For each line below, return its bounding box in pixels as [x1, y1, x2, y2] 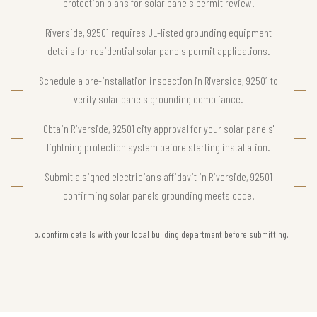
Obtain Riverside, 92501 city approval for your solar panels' [43, 122, 274, 136]
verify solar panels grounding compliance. [74, 92, 243, 106]
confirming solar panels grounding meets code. [62, 188, 255, 202]
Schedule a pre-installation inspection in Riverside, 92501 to [39, 74, 278, 88]
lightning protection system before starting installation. [47, 140, 270, 154]
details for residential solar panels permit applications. [47, 44, 270, 58]
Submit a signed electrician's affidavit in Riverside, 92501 [45, 170, 272, 184]
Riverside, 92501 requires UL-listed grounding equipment [45, 25, 272, 40]
